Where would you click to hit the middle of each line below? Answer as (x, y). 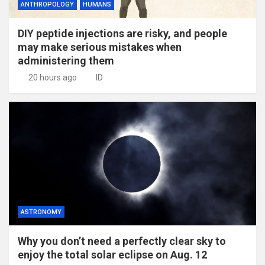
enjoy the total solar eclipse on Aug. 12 (112, 254)
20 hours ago (52, 77)
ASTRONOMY (41, 212)
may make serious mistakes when (100, 47)
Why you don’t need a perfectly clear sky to (122, 241)
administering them (66, 60)
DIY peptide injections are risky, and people (122, 33)
